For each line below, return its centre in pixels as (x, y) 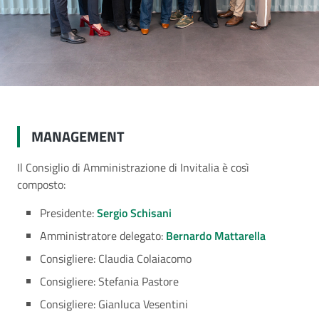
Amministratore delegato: (103, 236)
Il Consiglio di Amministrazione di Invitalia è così (133, 167)
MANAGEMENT (78, 136)
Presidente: (68, 213)
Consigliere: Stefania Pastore (109, 281)
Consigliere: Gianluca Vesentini (114, 304)
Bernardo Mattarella (216, 236)
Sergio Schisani (134, 213)
